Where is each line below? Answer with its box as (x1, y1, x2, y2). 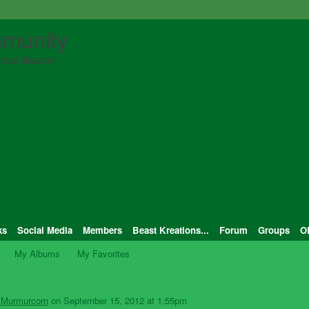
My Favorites (77, 247, 130, 260)
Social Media (17, 223, 72, 237)
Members (82, 223, 122, 237)
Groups (257, 223, 290, 237)
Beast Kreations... (132, 223, 209, 237)
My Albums (14, 247, 61, 260)
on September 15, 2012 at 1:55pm (48, 294, 187, 307)
